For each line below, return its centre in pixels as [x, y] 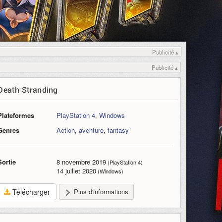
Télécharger [30, 192]
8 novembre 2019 [82, 162]
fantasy [118, 130]
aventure [91, 130]
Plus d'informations [101, 192]
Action [66, 130]
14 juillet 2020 [77, 171]
